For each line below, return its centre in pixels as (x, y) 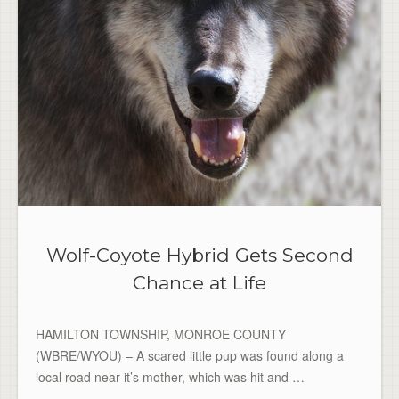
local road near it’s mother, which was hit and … (170, 377)
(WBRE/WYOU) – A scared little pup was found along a (190, 356)
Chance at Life (199, 283)
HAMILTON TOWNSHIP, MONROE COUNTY (161, 334)
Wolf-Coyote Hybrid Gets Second (199, 256)
